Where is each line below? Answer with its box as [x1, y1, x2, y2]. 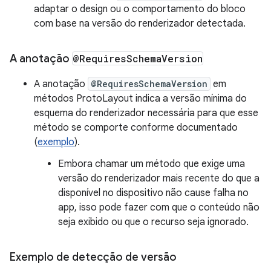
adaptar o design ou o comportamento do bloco [34, 3, 246, 15]
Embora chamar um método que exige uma [58, 158, 245, 170]
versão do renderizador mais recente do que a [58, 172, 260, 184]
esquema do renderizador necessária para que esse [34, 107, 258, 119]
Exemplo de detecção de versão [10, 250, 177, 264]
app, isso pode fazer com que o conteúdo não [58, 201, 260, 214]
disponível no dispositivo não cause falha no [58, 187, 249, 199]
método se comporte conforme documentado [34, 122, 238, 134]
